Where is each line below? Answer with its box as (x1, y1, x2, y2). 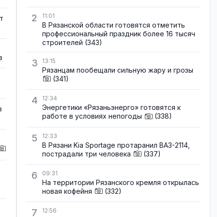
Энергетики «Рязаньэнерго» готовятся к (42, 103, 181, 112)
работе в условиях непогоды (42, 112, 142, 121)
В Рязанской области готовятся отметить (42, 21, 185, 30)
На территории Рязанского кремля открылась (42, 178, 199, 186)
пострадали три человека (42, 149, 131, 158)
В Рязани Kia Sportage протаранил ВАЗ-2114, (42, 140, 190, 149)
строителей (42, 38, 83, 47)
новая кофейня (42, 186, 92, 195)
